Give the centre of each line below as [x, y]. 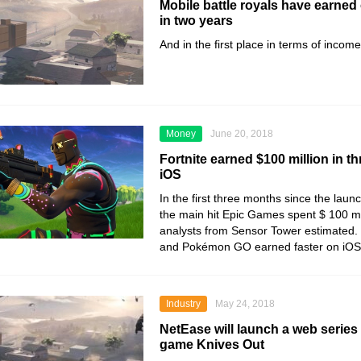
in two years [196, 21]
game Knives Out [212, 344]
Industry [183, 304]
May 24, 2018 [245, 304]
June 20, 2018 [242, 134]
